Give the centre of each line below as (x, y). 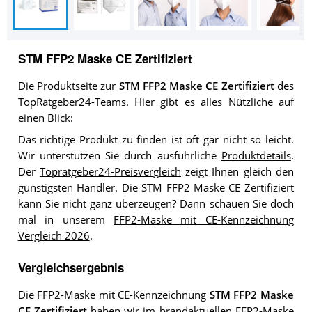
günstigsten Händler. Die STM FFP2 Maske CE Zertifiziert (156, 187)
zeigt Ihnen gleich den (237, 171)
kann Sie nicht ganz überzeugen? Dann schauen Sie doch (156, 203)
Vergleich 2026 (54, 235)
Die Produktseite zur (68, 86)
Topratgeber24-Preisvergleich (110, 171)
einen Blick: (45, 118)
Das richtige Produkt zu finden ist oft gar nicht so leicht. (156, 139)
